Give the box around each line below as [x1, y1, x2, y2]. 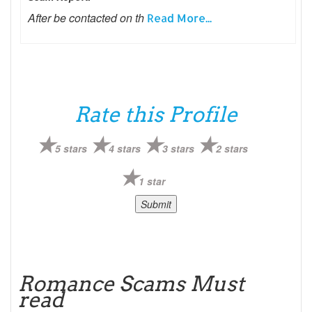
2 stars [216, 141, 249, 155]
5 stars [55, 141, 88, 155]
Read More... [147, 10, 212, 25]
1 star [138, 173, 165, 188]
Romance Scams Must [18, 270, 244, 296]
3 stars [162, 141, 195, 155]
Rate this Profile [75, 101, 237, 127]
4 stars [109, 141, 141, 155]
